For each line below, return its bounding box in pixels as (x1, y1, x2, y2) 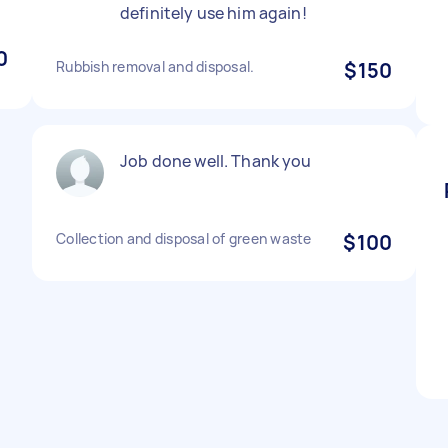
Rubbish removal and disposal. (56, 57, 255, 76)
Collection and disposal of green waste (56, 229, 312, 248)
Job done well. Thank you (120, 150, 312, 172)
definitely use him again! (120, 2, 307, 24)
